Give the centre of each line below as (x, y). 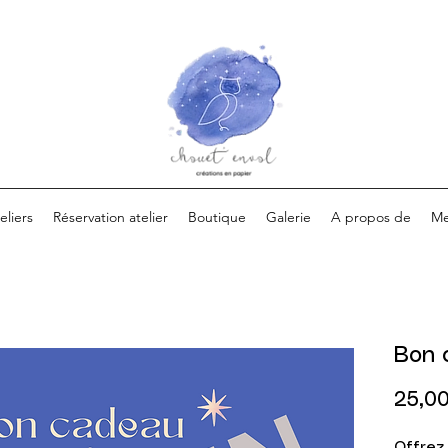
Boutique (216, 217)
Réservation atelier (110, 217)
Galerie (288, 217)
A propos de (370, 217)
